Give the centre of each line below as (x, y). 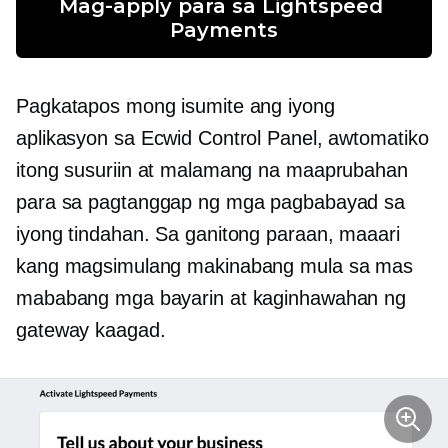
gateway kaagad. (91, 329)
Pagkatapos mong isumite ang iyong (175, 105)
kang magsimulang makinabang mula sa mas (215, 265)
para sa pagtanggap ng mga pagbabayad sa (211, 201)
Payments (224, 29)
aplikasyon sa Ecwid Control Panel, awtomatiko (222, 137)
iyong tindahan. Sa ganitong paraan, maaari (208, 233)
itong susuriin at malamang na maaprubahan (212, 169)
